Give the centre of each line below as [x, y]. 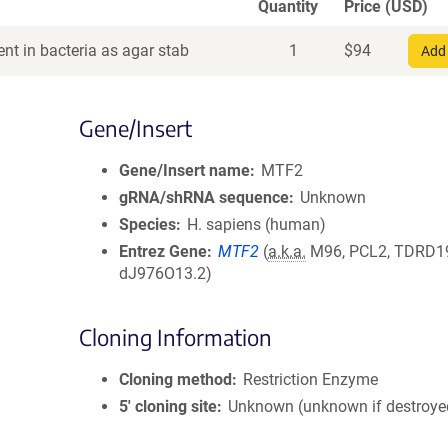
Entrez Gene [163, 251]
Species [147, 224]
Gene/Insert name [184, 170]
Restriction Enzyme [311, 379]
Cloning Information [175, 337]
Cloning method [175, 379]
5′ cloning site [168, 406]
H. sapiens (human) [257, 224]
